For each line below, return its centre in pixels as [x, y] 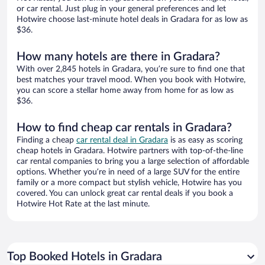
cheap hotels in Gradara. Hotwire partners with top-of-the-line [130, 151]
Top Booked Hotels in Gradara [85, 257]
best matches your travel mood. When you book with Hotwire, [131, 80]
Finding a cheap [46, 140]
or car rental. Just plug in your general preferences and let [121, 9]
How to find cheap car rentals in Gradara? [124, 128]
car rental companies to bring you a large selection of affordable [133, 162]
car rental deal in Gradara [122, 140]
